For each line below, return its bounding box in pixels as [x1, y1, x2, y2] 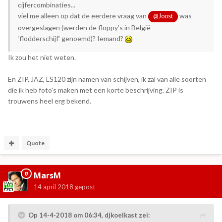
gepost [73, 182, 95, 191]
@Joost [153, 12, 173, 20]
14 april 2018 [34, 182, 73, 191]
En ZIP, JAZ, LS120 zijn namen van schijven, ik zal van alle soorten [8, 74, 206, 83]
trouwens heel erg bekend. [8, 96, 91, 105]
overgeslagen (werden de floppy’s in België [18, 23, 151, 32]
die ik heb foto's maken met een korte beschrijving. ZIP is [8, 85, 183, 94]
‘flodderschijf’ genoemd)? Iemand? [18, 34, 125, 43]
